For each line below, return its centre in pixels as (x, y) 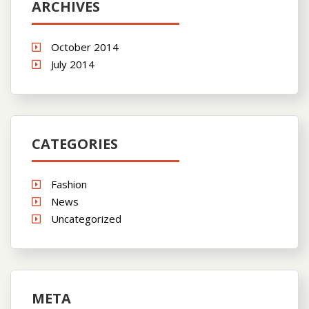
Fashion (69, 184)
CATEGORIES (75, 143)
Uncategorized (86, 218)
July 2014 (73, 64)
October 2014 (85, 47)
